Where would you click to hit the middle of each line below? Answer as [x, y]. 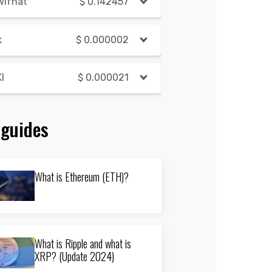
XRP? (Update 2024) [74, 257]
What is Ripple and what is [83, 244]
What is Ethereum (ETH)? [82, 177]
